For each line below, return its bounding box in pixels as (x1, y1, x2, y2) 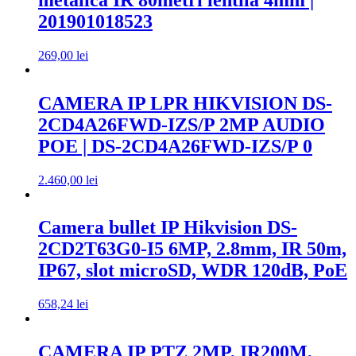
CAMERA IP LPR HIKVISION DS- (38, 92, 332, 114)
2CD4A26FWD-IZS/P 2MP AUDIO (38, 114, 325, 135)
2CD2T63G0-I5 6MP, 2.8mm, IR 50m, (38, 238, 346, 260)
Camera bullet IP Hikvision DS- (38, 217, 297, 238)
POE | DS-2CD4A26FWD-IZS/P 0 (38, 135, 312, 157)
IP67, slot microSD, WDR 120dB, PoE (38, 260, 347, 281)
